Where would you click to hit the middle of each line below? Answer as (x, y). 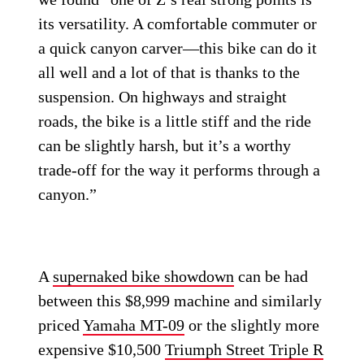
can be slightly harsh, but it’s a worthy (165, 145)
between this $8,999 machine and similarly (180, 301)
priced (61, 325)
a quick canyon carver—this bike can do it (178, 48)
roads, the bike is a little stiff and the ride (175, 121)
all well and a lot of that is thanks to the (169, 72)
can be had (271, 276)
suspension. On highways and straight (163, 97)
